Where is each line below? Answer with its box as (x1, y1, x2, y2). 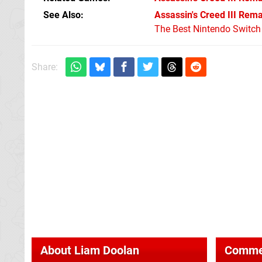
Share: (32, 61, 58, 73)
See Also (43, 9, 81, 20)
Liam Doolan (74, 243, 139, 257)
